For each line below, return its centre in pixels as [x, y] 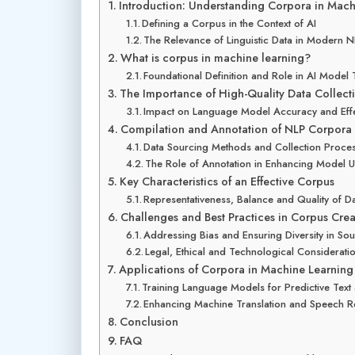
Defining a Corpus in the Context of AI [229, 23]
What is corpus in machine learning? [215, 57]
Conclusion [149, 321]
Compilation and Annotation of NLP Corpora [236, 129]
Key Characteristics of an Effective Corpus [227, 181]
